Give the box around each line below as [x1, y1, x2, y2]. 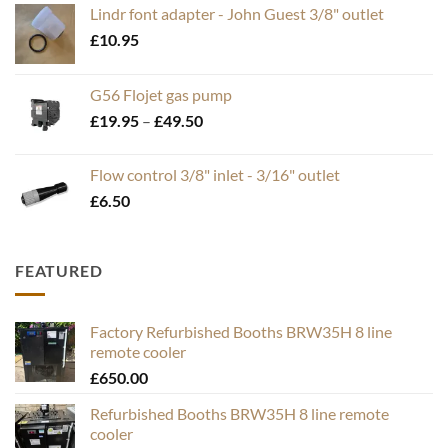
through [202, 172, 258, 192]
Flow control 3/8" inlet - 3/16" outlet [90, 164, 340, 184]
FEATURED [15, 260, 103, 280]
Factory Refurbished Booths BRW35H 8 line [90, 322, 392, 342]
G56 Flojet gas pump [90, 84, 232, 104]
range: [202, 130, 245, 150]
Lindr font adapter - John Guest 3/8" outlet [90, 3, 384, 23]
